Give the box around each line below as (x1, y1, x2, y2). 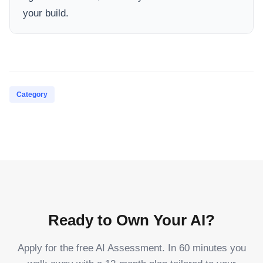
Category (16, 90, 48, 99)
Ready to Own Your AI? (48, 211, 215, 229)
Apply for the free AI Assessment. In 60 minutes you (17, 242, 246, 254)
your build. (23, 7, 69, 19)
